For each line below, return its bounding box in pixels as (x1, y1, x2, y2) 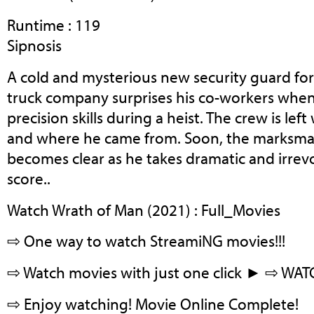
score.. (7, 168, 50, 189)
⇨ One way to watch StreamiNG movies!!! (7, 231, 285, 252)
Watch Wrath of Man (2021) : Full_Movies (7, 199, 280, 220)
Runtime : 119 (7, 15, 100, 36)
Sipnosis (7, 35, 62, 56)
